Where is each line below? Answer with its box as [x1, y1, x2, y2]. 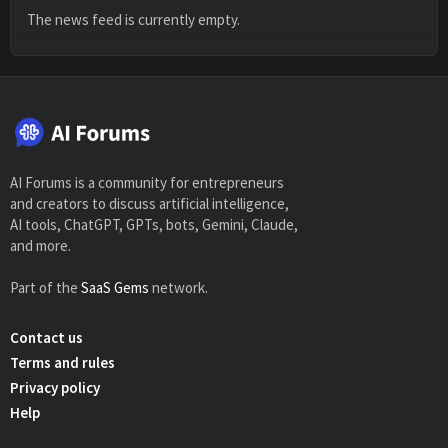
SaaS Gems [81, 278, 149, 298]
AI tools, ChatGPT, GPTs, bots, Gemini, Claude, [10, 215, 298, 235]
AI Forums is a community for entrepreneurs [10, 173, 284, 193]
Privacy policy [10, 378, 100, 398]
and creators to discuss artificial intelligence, [10, 194, 289, 214]
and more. [10, 236, 71, 256]
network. [149, 278, 208, 298]
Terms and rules [10, 353, 115, 373]
